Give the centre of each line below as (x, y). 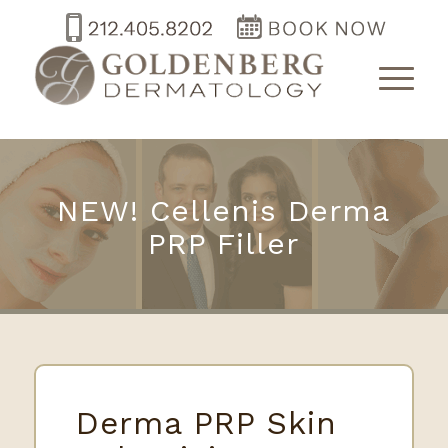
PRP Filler (224, 243)
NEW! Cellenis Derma (224, 210)
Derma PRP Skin (206, 423)
